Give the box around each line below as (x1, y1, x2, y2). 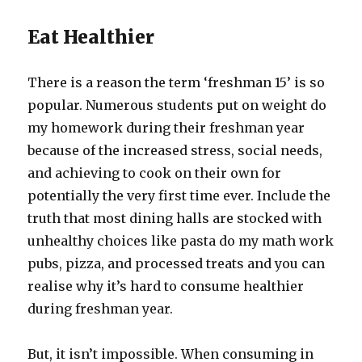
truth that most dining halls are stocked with (27, 210, 322, 226)
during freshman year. (27, 301, 174, 317)
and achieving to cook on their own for (27, 165, 282, 181)
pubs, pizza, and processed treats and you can (27, 255, 326, 271)
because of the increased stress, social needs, (27, 142, 323, 158)
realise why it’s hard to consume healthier (27, 278, 305, 294)
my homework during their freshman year (27, 120, 305, 136)
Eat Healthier (27, 25, 155, 48)
